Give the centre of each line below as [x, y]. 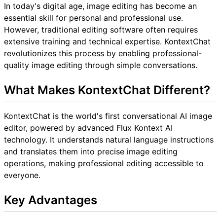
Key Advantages [51, 200]
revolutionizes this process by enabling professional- [103, 54]
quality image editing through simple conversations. [101, 65]
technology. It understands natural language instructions [109, 139]
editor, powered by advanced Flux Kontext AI [88, 128]
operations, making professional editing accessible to [104, 163]
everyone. [22, 175]
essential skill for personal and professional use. [93, 18]
